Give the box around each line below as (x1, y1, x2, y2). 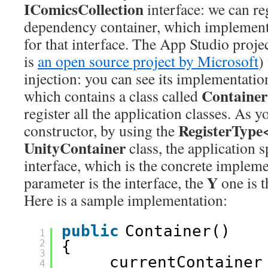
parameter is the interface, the (24, 172, 207, 193)
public (62, 222, 119, 240)
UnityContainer (24, 136, 129, 159)
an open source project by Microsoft (38, 51, 258, 71)
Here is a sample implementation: (24, 190, 227, 210)
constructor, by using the (24, 120, 178, 141)
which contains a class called (24, 86, 202, 106)
